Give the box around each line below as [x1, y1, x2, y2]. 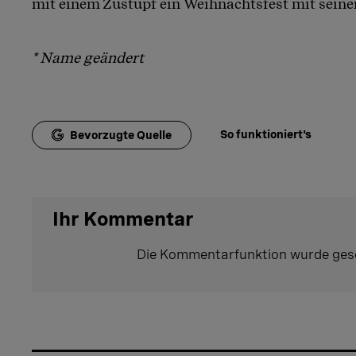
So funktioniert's [220, 127, 311, 141]
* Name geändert [32, 48, 144, 66]
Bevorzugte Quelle [70, 128, 172, 141]
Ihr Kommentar [52, 207, 194, 230]
